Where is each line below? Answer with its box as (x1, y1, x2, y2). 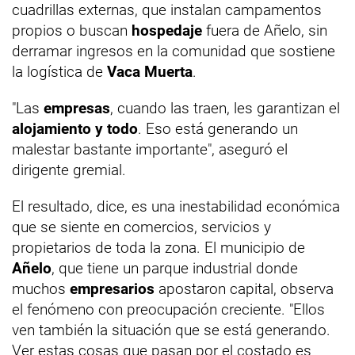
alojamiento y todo (12, 120, 138, 138)
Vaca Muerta (103, 63, 193, 81)
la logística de (12, 63, 103, 81)
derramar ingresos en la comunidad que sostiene (12, 42, 335, 60)
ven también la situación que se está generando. (12, 321, 330, 339)
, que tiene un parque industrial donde (52, 259, 298, 277)
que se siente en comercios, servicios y (12, 218, 271, 236)
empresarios (70, 280, 155, 298)
